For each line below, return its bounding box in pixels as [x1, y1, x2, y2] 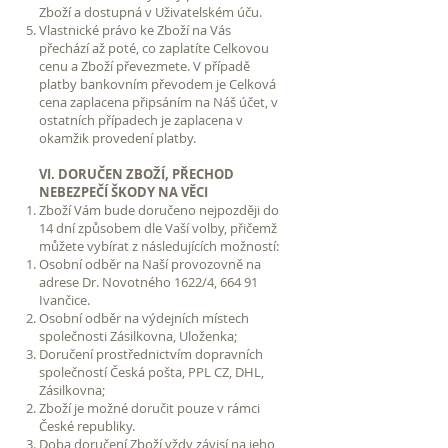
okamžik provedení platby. [39, 128, 196, 147]
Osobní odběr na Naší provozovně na [39, 254, 261, 273]
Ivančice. [39, 290, 90, 309]
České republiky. [39, 416, 135, 435]
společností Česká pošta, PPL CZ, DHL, [39, 362, 264, 381]
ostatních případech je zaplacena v [39, 110, 243, 129]
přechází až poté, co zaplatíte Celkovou [39, 38, 269, 57]
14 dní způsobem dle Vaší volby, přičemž [39, 218, 277, 237]
